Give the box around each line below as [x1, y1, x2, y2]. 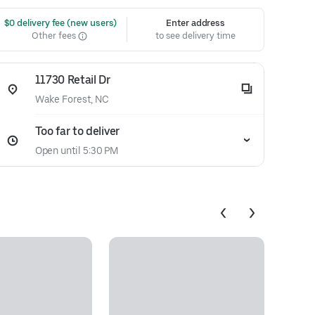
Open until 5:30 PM [34, 145, 119, 156]
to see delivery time [155, 30, 236, 41]
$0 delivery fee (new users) [1, 18, 117, 28]
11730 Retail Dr [34, 73, 110, 86]
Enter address [166, 18, 226, 28]
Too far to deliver [34, 124, 120, 138]
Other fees [32, 30, 78, 41]
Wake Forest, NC [34, 94, 109, 105]
